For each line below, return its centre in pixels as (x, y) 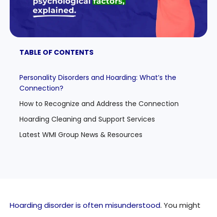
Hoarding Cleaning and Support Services (87, 119)
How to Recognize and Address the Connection (99, 104)
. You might (180, 205)
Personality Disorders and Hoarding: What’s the (98, 78)
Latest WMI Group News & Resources (81, 135)
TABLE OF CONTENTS (56, 53)
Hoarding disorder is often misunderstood (85, 205)
